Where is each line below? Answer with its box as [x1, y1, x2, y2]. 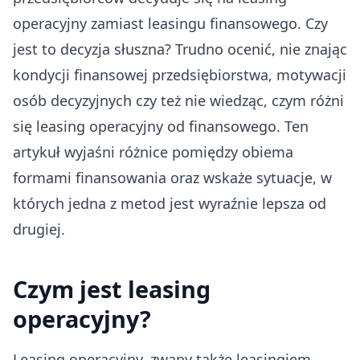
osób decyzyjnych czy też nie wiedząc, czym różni [13, 91, 344, 110]
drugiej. [13, 219, 65, 239]
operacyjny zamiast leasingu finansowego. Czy [13, 14, 328, 33]
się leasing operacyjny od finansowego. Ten [13, 117, 309, 136]
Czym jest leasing [13, 273, 211, 305]
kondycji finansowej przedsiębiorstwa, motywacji [13, 65, 346, 84]
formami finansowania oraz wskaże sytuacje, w [13, 168, 332, 187]
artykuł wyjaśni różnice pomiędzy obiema [13, 142, 293, 162]
